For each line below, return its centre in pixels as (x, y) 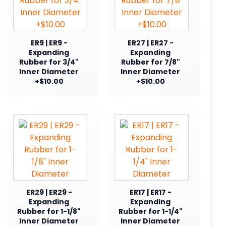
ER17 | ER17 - (150, 192)
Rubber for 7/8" (150, 62)
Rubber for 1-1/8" (49, 211)
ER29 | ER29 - (49, 192)
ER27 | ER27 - (150, 43)
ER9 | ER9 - (49, 43)
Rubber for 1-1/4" (150, 211)
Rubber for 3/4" (49, 62)
